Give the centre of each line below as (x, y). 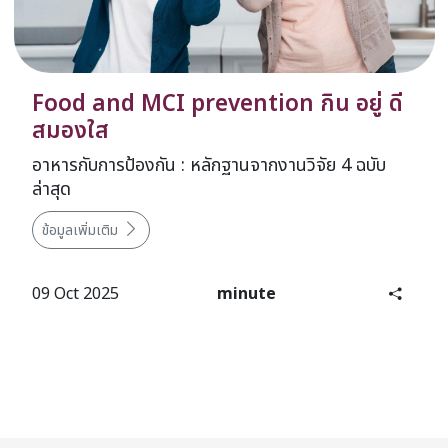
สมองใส (70, 130)
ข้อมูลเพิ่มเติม (81, 231)
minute (246, 294)
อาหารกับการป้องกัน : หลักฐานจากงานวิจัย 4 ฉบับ (208, 165)
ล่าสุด (51, 189)
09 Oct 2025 (75, 294)
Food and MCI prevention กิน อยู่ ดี (217, 103)
